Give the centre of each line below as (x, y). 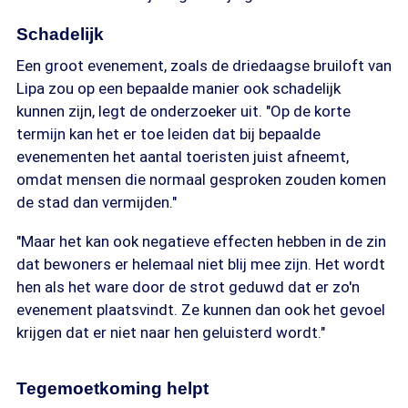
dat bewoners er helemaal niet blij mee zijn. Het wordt (201, 264)
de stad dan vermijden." (97, 202)
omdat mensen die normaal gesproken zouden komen (201, 179)
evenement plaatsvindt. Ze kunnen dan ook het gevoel (201, 310)
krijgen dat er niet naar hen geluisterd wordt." (171, 332)
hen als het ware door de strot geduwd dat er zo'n (188, 287)
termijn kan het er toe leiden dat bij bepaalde (168, 134)
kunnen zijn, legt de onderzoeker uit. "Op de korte (184, 111)
